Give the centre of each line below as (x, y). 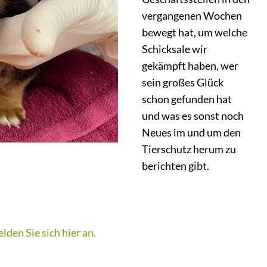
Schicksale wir (175, 49)
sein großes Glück (183, 82)
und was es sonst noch (193, 116)
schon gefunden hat (187, 99)
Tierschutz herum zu (189, 149)
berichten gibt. (176, 166)
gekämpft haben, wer (190, 66)
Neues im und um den (191, 132)
